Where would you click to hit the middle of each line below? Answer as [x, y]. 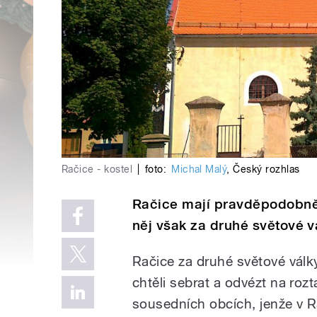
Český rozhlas [266, 169]
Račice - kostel [97, 169]
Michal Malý [199, 169]
